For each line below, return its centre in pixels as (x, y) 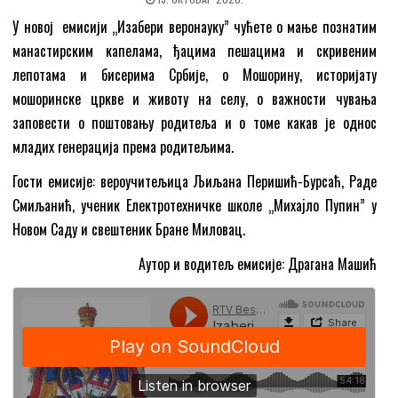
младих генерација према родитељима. (123, 146)
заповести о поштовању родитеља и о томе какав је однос (195, 122)
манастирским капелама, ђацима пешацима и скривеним (195, 50)
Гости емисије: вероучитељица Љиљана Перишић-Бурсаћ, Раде (195, 181)
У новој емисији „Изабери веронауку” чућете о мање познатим (195, 26)
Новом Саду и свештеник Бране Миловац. (129, 229)
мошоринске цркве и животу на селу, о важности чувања (195, 98)
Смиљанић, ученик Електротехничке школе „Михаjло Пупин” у (195, 205)
